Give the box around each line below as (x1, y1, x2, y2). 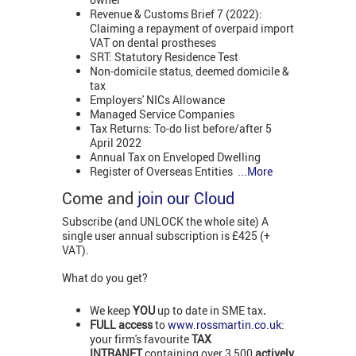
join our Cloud (137, 188, 234, 210)
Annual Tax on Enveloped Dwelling (90, 149, 261, 164)
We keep (90, 302, 133, 318)
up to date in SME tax (157, 302, 263, 318)
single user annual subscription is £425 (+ (62, 228, 270, 244)
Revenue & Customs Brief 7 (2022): (90, 6, 262, 21)
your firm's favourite (90, 331, 192, 346)
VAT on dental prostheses (90, 34, 216, 50)
